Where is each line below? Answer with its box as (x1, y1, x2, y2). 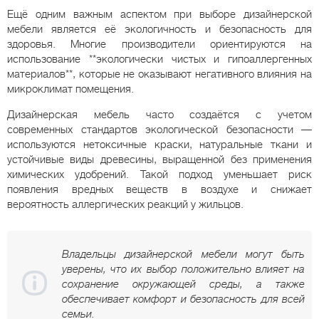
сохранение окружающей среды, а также (62, 277, 305, 291)
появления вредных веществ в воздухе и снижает (7, 182, 312, 196)
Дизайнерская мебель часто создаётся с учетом (7, 108, 312, 121)
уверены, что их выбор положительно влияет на (62, 262, 305, 276)
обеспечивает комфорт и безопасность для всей (62, 292, 305, 305)
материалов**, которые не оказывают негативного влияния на (7, 67, 312, 80)
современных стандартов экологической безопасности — (7, 122, 312, 136)
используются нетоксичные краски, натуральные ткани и (7, 137, 312, 151)
